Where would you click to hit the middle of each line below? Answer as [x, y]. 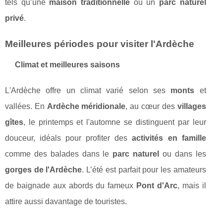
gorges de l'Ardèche [44, 170]
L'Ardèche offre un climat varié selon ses [88, 91]
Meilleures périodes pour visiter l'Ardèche [100, 44]
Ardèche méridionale [86, 107]
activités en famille [169, 138]
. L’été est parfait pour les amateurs [144, 170]
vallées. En [26, 107]
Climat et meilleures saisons [67, 65]
